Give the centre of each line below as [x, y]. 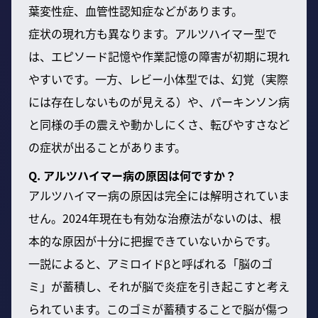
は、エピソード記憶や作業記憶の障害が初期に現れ [159, 56]
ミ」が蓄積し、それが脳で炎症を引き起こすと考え [159, 286]
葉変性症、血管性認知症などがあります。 [136, 11]
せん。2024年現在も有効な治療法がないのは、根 [155, 218]
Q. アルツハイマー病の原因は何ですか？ [132, 176]
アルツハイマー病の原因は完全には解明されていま [159, 196]
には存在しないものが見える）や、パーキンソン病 [159, 102]
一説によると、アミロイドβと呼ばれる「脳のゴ [150, 264]
